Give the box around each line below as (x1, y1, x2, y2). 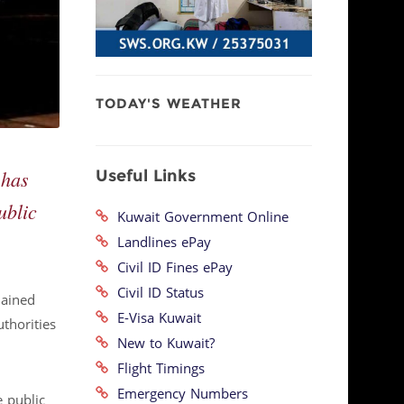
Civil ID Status (108, 280, 204, 306)
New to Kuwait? (108, 330, 215, 356)
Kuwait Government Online (108, 204, 289, 230)
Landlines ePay (108, 229, 211, 255)
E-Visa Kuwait (108, 305, 201, 331)
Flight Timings (108, 355, 205, 381)
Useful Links (96, 160, 196, 191)
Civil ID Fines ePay (108, 254, 233, 280)
